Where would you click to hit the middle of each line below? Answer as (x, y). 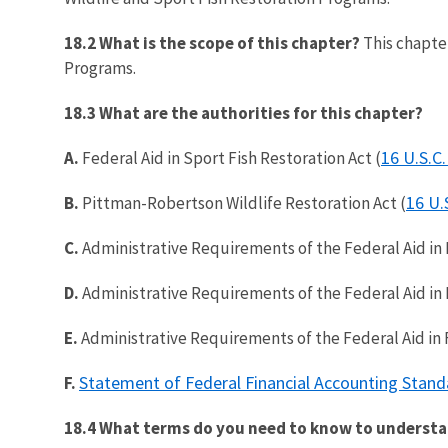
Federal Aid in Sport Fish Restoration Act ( (230, 157)
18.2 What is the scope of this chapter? (212, 42)
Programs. (100, 67)
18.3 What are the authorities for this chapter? (243, 112)
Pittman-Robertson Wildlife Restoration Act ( (242, 202)
